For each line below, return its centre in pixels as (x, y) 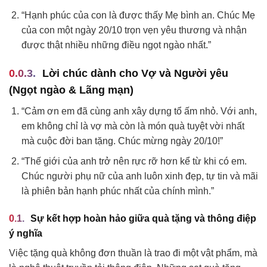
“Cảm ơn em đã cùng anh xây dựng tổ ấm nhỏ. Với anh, (139, 111)
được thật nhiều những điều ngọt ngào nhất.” (116, 45)
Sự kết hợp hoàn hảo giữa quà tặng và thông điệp (143, 219)
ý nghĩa (26, 234)
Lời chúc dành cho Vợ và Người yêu (135, 73)
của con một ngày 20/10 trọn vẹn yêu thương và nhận (134, 30)
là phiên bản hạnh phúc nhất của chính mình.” (117, 191)
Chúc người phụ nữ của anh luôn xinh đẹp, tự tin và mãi (139, 176)
